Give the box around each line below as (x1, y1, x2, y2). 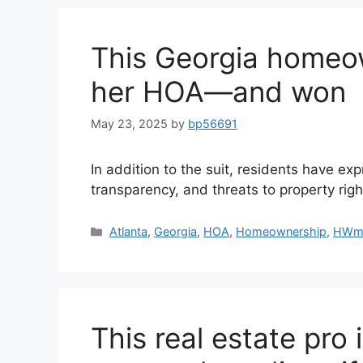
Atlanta (109, 224, 148, 239)
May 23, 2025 (91, 116, 168, 130)
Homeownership (236, 224, 327, 239)
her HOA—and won (91, 75, 346, 109)
